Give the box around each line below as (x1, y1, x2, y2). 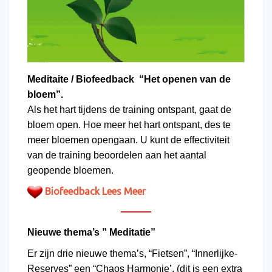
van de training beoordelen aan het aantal (27, 149, 206, 160)
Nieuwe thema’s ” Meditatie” (27, 226, 155, 237)
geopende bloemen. (27, 165, 114, 175)
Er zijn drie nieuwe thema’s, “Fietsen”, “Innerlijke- (27, 248, 237, 259)
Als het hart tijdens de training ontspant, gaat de (27, 104, 231, 115)
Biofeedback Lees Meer (42, 185, 146, 197)
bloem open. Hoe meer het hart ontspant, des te (27, 119, 231, 130)
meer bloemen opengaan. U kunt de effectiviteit (27, 134, 229, 145)
